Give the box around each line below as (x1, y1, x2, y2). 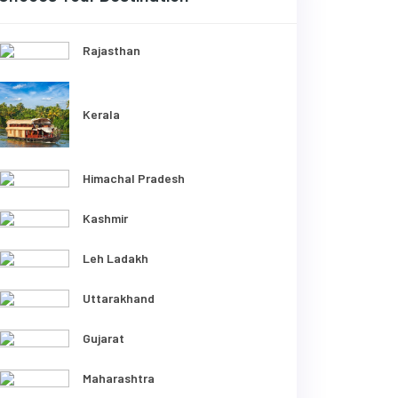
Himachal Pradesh (83, 171, 185, 187)
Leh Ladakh (83, 251, 148, 267)
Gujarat (83, 330, 124, 346)
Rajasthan (83, 43, 140, 58)
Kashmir (83, 211, 128, 227)
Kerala (83, 107, 120, 123)
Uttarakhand (83, 291, 155, 306)
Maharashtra (83, 370, 155, 386)
